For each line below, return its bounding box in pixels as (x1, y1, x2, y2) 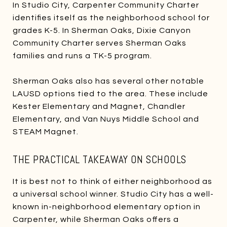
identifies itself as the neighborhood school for (13, 13, 210, 22)
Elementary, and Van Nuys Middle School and (13, 115, 199, 123)
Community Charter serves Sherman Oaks (13, 39, 186, 47)
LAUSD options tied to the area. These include (13, 89, 208, 98)
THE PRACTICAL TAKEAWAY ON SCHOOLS (13, 152, 186, 166)
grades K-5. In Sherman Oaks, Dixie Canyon (13, 26, 191, 34)
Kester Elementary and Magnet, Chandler (13, 102, 185, 110)
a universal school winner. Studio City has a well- (13, 190, 214, 198)
